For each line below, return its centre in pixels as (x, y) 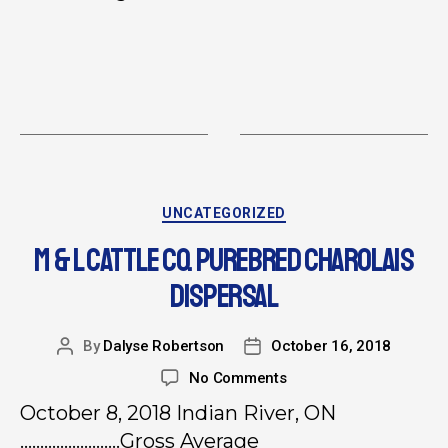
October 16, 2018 (331, 346)
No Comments (238, 378)
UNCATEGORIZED (224, 212)
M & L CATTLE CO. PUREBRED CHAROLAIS (224, 261)
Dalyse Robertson (164, 346)
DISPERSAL (224, 297)
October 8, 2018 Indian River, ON (178, 413)
